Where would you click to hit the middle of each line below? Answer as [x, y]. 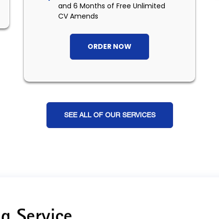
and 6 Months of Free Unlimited [112, 6]
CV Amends [78, 16]
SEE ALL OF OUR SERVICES [109, 115]
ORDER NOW [109, 47]
